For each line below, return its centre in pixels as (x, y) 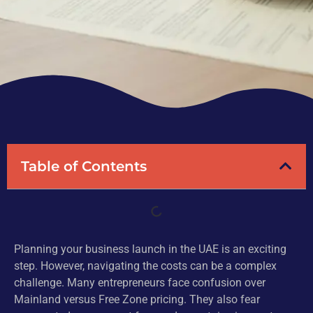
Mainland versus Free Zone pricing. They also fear (137, 300)
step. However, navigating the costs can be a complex (145, 266)
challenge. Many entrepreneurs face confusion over (140, 283)
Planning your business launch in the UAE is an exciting (150, 249)
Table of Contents (84, 167)
